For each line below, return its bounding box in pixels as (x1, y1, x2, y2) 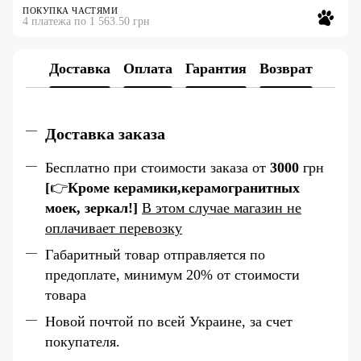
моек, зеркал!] (45, 199, 138, 216)
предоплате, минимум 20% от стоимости (45, 266, 300, 283)
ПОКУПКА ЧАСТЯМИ (23, 6, 118, 16)
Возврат (259, 60, 313, 77)
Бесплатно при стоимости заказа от (45, 159, 270, 176)
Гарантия (185, 60, 247, 77)
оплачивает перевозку (45, 219, 182, 236)
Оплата (122, 60, 172, 77)
